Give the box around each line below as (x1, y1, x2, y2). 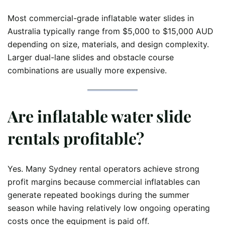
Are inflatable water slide (8, 104, 191, 127)
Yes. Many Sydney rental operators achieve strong (8, 164, 199, 174)
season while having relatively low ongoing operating (8, 203, 210, 213)
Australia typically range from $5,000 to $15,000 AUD (8, 26, 213, 36)
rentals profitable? (8, 127, 144, 149)
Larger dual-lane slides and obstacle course (8, 52, 174, 62)
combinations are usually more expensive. (8, 65, 167, 75)
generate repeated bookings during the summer (8, 190, 189, 200)
